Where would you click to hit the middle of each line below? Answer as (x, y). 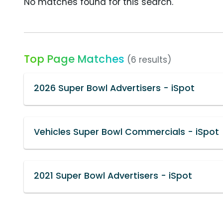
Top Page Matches (74, 59)
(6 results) (149, 59)
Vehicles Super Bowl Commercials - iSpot (126, 132)
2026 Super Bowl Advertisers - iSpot (114, 88)
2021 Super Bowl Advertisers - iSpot (113, 175)
